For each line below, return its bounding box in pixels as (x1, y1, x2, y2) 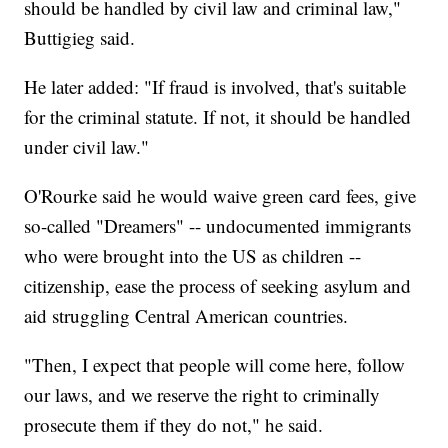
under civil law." (24, 134, 150, 160)
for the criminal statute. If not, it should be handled (24, 104, 412, 130)
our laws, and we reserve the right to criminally (24, 382, 381, 408)
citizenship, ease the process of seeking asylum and (24, 273, 412, 299)
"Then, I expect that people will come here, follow (24, 352, 406, 378)
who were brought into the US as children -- (24, 243, 362, 269)
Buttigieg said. (24, 25, 136, 51)
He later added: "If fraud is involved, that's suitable (24, 74, 407, 100)
